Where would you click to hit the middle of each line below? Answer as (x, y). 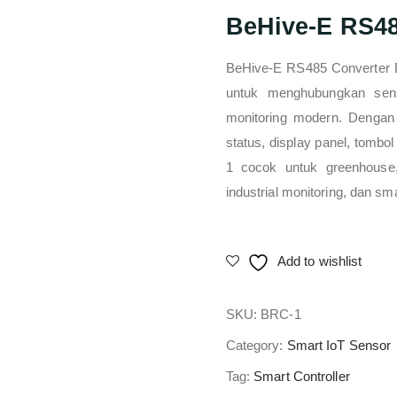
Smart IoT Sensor (339, 345)
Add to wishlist (319, 261)
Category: (256, 345)
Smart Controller (302, 376)
